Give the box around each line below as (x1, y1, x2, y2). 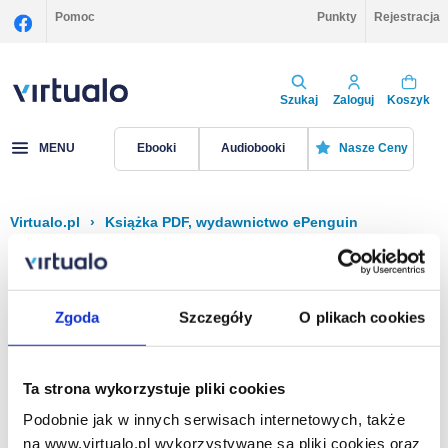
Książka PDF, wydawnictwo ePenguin (105, 214, 358, 230)
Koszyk (387, 92, 430, 107)
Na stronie (281, 423, 346, 440)
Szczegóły (178, 308, 252, 326)
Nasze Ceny (338, 141, 408, 156)
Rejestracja (374, 10, 440, 24)
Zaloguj (333, 92, 374, 107)
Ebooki (136, 141, 176, 156)
